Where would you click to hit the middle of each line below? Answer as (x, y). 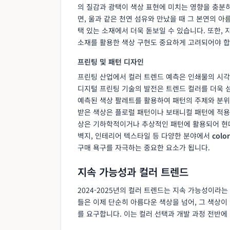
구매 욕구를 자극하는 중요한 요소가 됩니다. (144, 147)
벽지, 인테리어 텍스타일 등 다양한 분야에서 (145, 135)
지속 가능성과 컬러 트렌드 (133, 171)
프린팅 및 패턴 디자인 (111, 61)
